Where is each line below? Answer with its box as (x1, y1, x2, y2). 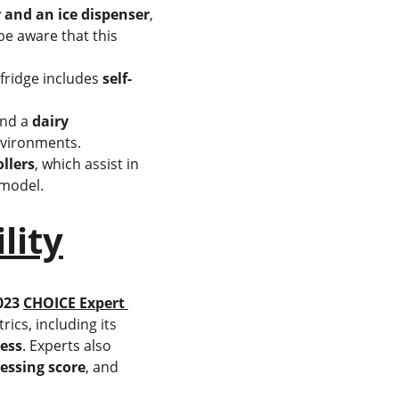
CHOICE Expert (22, 293, 128, 313)
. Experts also (21, 336, 115, 355)
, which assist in (34, 154, 142, 174)
